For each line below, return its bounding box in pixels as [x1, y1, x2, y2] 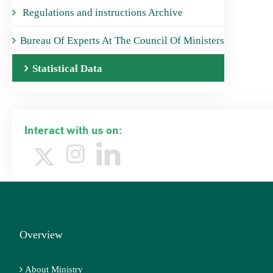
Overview [19, 229, 63, 241]
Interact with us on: [24, 120, 122, 137]
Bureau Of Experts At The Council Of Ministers [19, 35, 224, 46]
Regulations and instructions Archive [19, 7, 183, 18]
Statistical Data [32, 63, 102, 74]
